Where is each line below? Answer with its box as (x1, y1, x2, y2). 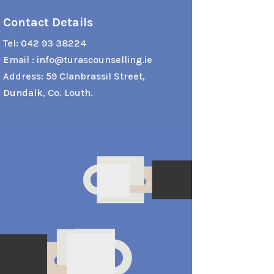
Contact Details (2, 15, 93, 29)
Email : (2, 53, 37, 65)
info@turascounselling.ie (36, 53, 152, 65)
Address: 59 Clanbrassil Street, (2, 70, 145, 82)
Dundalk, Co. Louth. (2, 86, 93, 98)
